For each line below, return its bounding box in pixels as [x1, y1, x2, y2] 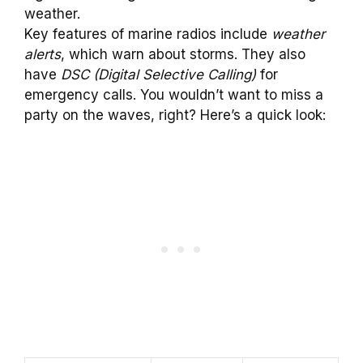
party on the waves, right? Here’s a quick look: [24, 107, 326, 124]
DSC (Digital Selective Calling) [61, 66, 256, 83]
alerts [24, 46, 61, 63]
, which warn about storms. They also [61, 46, 305, 63]
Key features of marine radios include [24, 26, 271, 43]
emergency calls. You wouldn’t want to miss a [24, 87, 323, 104]
